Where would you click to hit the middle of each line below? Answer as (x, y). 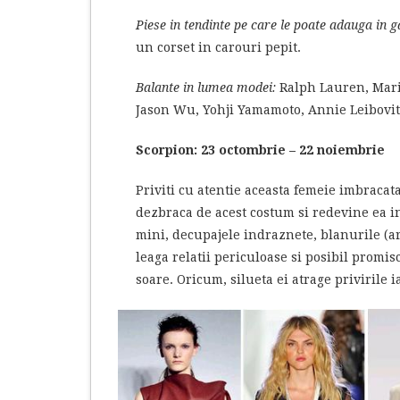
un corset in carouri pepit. (218, 47)
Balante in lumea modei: (206, 87)
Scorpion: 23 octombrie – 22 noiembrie (260, 150)
